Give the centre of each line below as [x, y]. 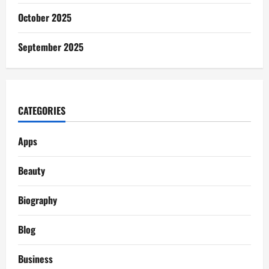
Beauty [32, 171]
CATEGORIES [42, 111]
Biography [38, 200]
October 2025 [45, 18]
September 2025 [51, 47]
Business [35, 259]
